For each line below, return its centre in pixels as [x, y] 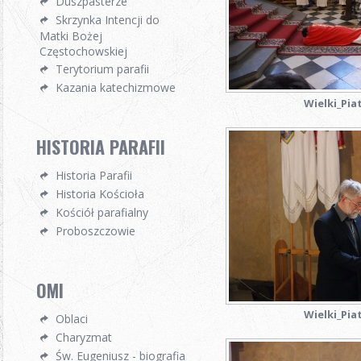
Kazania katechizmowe [116, 87]
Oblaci [72, 319]
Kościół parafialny [102, 212]
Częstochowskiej [83, 51]
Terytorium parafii [102, 69]
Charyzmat [84, 337]
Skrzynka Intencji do [108, 20]
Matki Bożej [71, 35]
